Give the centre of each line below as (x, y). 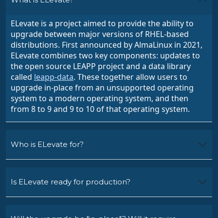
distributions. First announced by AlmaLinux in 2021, (107, 45)
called (22, 77)
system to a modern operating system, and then (100, 99)
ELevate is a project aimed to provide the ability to (102, 24)
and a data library (157, 66)
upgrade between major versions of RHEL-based (100, 34)
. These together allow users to (130, 77)
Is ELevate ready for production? (71, 182)
